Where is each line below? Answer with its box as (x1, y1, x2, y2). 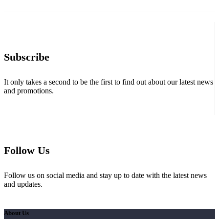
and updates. (4, 179, 43, 188)
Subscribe (4, 51, 49, 63)
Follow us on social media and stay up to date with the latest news (4, 171, 207, 179)
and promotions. (4, 87, 54, 95)
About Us (4, 209, 29, 217)
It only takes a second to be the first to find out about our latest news (4, 78, 213, 87)
